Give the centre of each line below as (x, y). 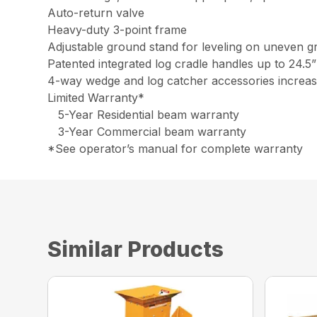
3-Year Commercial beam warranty (147, 132)
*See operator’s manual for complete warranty (175, 149)
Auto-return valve (96, 13)
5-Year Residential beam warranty (144, 115)
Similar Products (136, 249)
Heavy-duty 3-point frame (117, 30)
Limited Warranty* (96, 98)
